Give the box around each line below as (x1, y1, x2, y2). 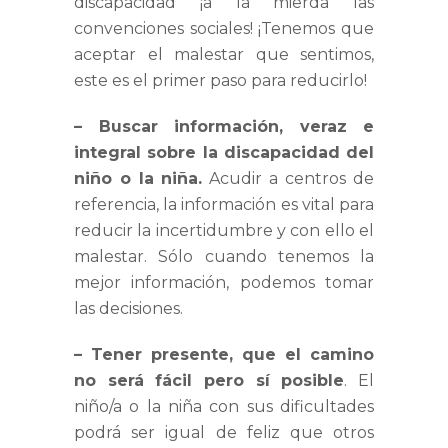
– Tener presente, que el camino (74, 345, 374, 365)
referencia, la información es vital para (74, 195, 374, 215)
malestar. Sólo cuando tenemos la (74, 247, 374, 267)
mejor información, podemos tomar (74, 273, 374, 293)
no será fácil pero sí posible (74, 371, 345, 391)
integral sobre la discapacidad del (74, 143, 374, 163)
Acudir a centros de (202, 169, 374, 189)
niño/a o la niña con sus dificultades (74, 397, 374, 417)
